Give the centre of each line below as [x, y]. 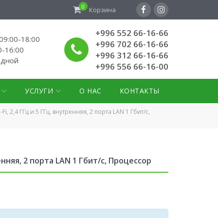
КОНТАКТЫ [139, 91]
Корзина [102, 10]
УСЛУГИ [39, 91]
